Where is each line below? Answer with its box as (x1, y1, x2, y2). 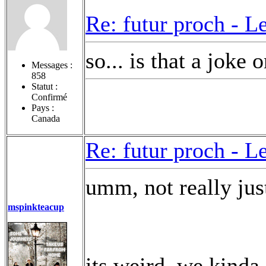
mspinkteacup (8, 201, 64, 212)
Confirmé (31, 91, 67, 102)
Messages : (31, 59, 72, 70)
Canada (31, 113, 60, 123)
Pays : (31, 102, 54, 113)
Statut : (31, 81, 58, 91)
